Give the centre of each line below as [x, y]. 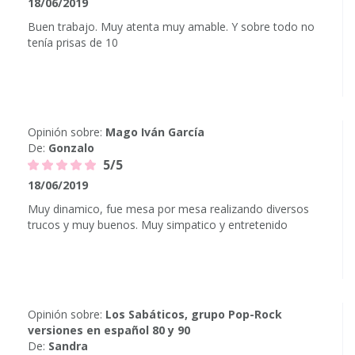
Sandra [68, 346]
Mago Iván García [155, 132]
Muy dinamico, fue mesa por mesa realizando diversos [168, 209]
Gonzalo [71, 148]
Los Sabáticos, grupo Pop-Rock [194, 314]
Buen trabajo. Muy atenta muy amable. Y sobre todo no [171, 27]
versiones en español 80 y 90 [109, 330]
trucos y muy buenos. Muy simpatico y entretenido [158, 225]
